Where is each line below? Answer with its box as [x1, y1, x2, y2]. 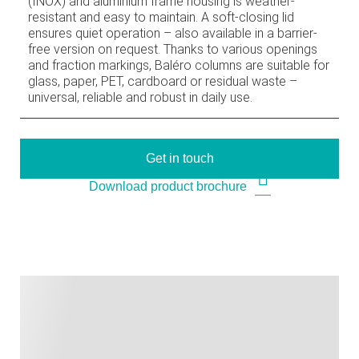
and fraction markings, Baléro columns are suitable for [28, 57, 329, 73]
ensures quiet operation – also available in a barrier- [28, 25, 317, 41]
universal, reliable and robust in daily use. [28, 89, 252, 105]
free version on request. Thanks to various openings [28, 41, 317, 57]
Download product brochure [88, 179, 247, 194]
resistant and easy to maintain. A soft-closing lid [28, 9, 294, 25]
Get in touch [145, 151, 214, 165]
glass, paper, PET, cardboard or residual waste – [28, 73, 297, 89]
